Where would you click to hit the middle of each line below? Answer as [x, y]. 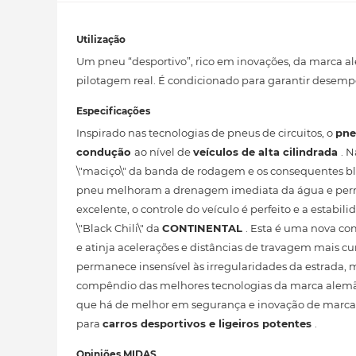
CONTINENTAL [204, 228]
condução [105, 152]
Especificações [113, 111]
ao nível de [164, 152]
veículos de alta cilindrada [267, 152]
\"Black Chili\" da [119, 228]
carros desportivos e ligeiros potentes [209, 323]
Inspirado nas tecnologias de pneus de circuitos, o [206, 133]
